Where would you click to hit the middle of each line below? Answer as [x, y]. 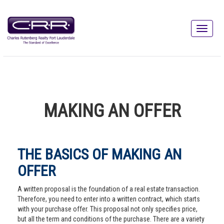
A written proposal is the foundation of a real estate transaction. [109, 189]
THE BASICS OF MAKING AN [99, 154]
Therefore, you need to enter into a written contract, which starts [109, 199]
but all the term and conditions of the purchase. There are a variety [111, 219]
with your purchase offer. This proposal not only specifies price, [107, 209]
